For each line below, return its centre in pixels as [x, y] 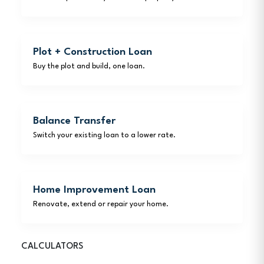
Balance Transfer [74, 121]
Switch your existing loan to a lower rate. [104, 136]
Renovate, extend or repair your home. [101, 204]
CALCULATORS [52, 247]
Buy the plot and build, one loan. [89, 67]
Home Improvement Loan [94, 190]
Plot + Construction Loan [93, 52]
